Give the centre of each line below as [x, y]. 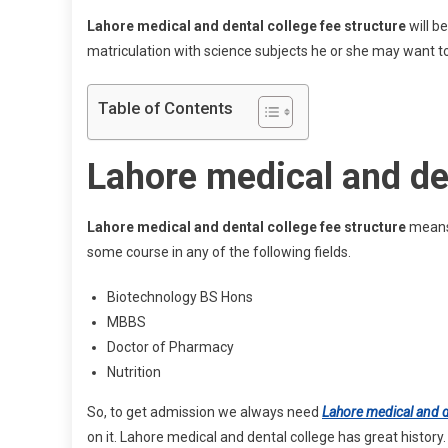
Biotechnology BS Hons [180, 297]
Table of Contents [165, 108]
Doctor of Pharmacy [170, 347]
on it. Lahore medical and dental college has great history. [266, 437]
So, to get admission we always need [204, 412]
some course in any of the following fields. [219, 252]
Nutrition [134, 372]
